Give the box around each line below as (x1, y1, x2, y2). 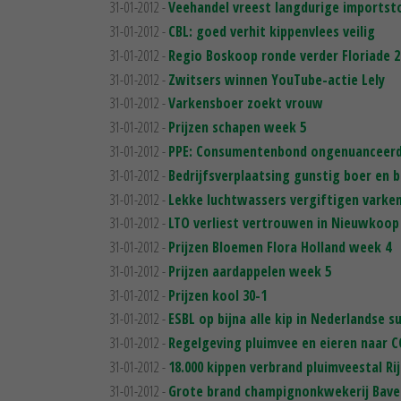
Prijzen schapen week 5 (168, 117, 306, 138)
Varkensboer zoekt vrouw (168, 93, 323, 114)
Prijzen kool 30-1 (168, 285, 267, 305)
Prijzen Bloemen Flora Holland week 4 (168, 237, 391, 258)
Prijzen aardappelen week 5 (168, 260, 331, 281)
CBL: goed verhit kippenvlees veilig (168, 21, 375, 41)
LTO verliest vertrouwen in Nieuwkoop (168, 213, 399, 234)
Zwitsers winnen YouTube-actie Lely (168, 69, 385, 90)
